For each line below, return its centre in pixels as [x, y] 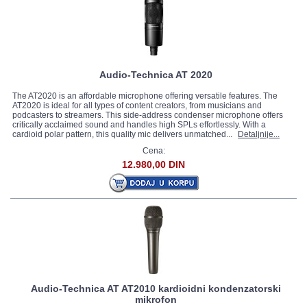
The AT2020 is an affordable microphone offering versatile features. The [145, 96]
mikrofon [156, 299]
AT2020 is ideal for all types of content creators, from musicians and [137, 106]
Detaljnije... [259, 134]
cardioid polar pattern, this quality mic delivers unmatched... [123, 134]
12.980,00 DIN [153, 164]
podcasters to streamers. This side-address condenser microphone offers [148, 115]
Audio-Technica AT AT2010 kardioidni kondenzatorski [156, 288]
